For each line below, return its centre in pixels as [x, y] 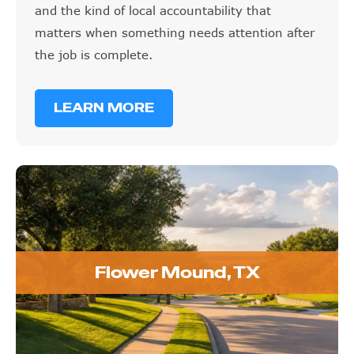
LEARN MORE [104, 108]
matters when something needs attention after [175, 33]
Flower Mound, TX [177, 273]
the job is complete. [94, 55]
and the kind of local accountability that [153, 11]
